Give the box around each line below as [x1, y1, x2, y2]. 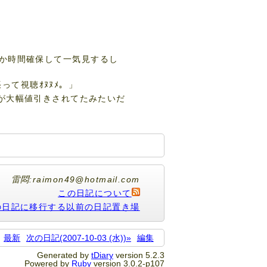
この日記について [58, 188, 132, 198]
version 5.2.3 [113, 250, 164, 260]
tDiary [91, 250, 113, 260]
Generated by [37, 250, 91, 260]
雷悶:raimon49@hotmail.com [11, 174, 140, 184]
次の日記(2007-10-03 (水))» [26, 232, 131, 243]
